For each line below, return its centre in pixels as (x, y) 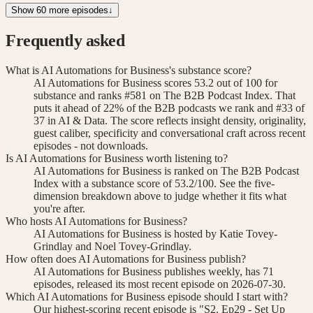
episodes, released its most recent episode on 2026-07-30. (160, 284)
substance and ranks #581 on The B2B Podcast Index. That (165, 95)
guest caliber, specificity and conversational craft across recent (169, 133)
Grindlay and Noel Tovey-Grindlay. (112, 246)
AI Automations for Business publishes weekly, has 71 (154, 271)
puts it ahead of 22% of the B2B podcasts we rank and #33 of (169, 108)
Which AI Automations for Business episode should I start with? (147, 296)
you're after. (59, 208)
